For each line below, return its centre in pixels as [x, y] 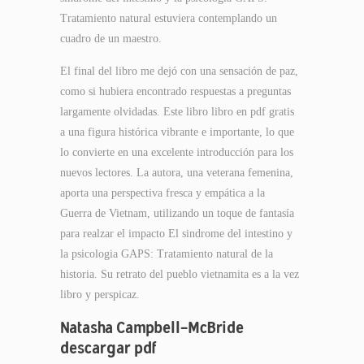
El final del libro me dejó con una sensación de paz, [179, 71]
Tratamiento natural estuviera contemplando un [169, 18]
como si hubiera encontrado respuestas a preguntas [175, 91]
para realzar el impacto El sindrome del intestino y [176, 234]
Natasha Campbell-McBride [152, 327]
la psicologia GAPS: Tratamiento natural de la [167, 254]
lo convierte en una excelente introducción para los [177, 152]
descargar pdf [108, 347]
